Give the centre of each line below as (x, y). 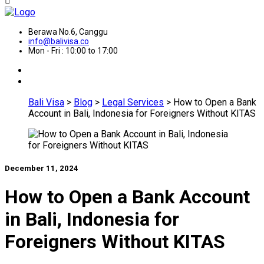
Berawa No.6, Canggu (68, 32)
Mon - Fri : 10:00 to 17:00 (73, 50)
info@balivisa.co (59, 41)
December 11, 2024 (42, 168)
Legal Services (133, 102)
